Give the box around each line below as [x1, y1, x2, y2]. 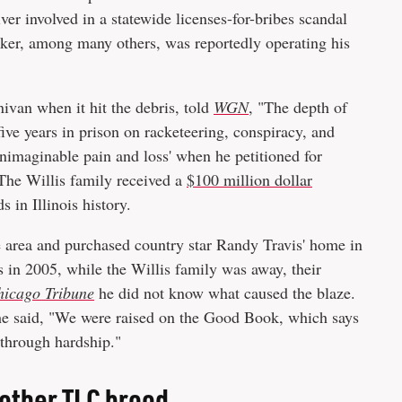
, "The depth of [249, 95, 347, 118]
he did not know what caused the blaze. [94, 281, 355, 303]
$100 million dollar [187, 168, 312, 190]
